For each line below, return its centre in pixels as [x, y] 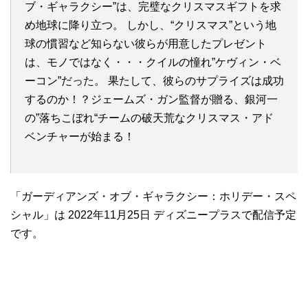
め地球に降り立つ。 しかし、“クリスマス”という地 [151, 25]
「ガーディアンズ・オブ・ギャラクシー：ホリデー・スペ [153, 196]
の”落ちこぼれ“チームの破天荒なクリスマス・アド [149, 118]
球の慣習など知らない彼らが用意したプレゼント [146, 44]
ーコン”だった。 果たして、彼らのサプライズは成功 [154, 81]
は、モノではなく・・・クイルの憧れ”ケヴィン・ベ [153, 62]
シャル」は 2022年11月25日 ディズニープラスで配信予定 [153, 215]
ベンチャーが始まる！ [80, 136]
